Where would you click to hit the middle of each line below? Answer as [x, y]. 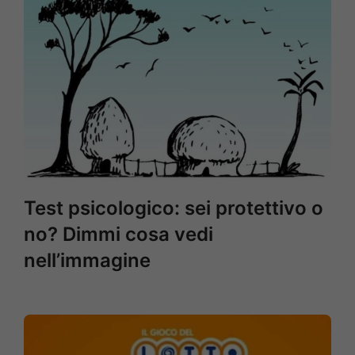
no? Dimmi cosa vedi [118, 234]
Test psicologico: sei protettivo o [174, 208]
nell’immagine [87, 260]
